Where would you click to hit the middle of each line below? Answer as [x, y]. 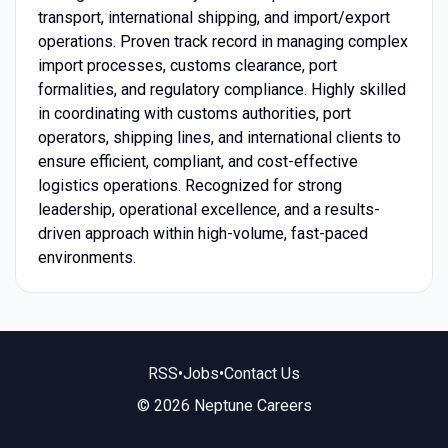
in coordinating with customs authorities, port [194, 114]
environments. [86, 258]
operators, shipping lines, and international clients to [219, 138]
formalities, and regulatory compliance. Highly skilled [221, 90]
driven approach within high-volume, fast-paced [202, 234]
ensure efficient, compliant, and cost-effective [197, 162]
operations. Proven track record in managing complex [222, 42]
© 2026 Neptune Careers [224, 405]
